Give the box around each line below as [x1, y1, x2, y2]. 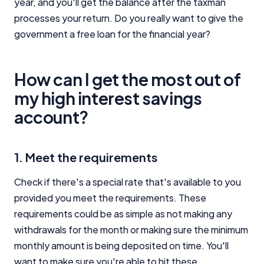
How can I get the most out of [14, 68, 241, 90]
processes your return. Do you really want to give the [14, 11, 243, 24]
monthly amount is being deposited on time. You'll [14, 239, 229, 252]
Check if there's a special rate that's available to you [14, 175, 241, 188]
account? [14, 106, 88, 127]
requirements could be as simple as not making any [14, 207, 232, 220]
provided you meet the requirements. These [14, 191, 206, 204]
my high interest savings [14, 87, 202, 108]
